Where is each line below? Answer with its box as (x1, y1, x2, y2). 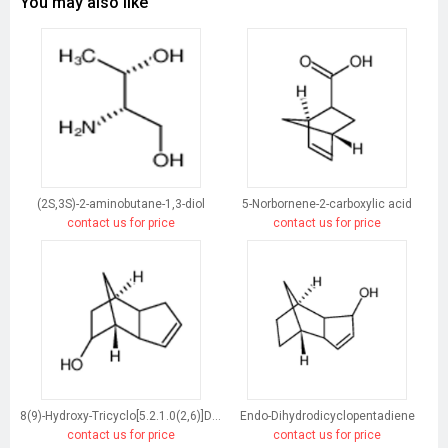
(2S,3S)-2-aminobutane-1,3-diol (36, 197, 205, 212)
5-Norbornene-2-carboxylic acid (242, 197, 412, 212)
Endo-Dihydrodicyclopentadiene (239, 409, 415, 424)
